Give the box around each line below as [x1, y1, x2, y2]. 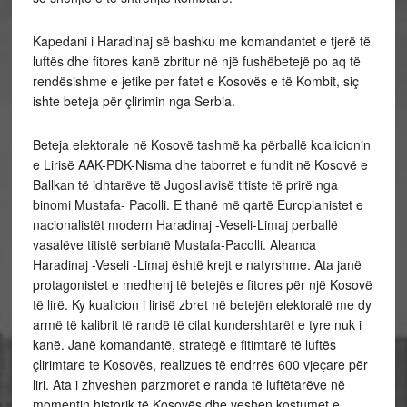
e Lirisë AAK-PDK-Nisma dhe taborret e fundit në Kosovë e [32, 155, 368, 174]
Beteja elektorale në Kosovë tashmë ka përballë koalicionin [32, 135, 371, 154]
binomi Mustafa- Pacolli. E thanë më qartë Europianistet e [32, 195, 363, 213]
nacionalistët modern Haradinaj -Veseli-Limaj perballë [32, 215, 338, 233]
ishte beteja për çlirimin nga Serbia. [32, 92, 235, 110]
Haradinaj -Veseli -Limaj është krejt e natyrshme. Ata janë [32, 255, 362, 273]
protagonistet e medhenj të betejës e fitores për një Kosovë [32, 275, 372, 293]
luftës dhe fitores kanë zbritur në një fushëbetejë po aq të [32, 52, 361, 70]
